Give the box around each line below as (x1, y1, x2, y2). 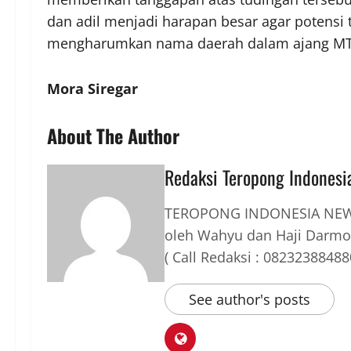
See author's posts (189, 290, 310, 309)
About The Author (47, 121, 179, 150)
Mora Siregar (47, 79, 138, 98)
